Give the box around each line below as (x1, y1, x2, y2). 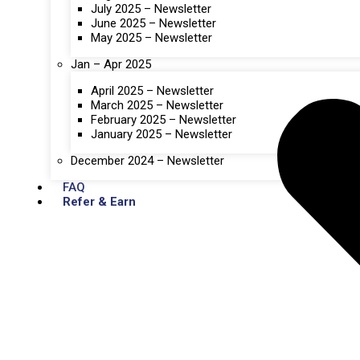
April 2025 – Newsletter (91, 83, 214, 98)
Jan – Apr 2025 (71, 56, 151, 72)
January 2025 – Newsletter (91, 126, 232, 141)
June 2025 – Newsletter (91, 15, 216, 31)
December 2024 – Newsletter (71, 153, 224, 168)
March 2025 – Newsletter (91, 97, 223, 112)
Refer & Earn (63, 194, 136, 209)
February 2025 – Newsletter (91, 112, 236, 127)
